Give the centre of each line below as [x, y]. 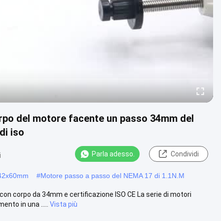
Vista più [64, 204]
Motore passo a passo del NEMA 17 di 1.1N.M [112, 175]
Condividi [184, 154]
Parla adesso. [113, 154]
